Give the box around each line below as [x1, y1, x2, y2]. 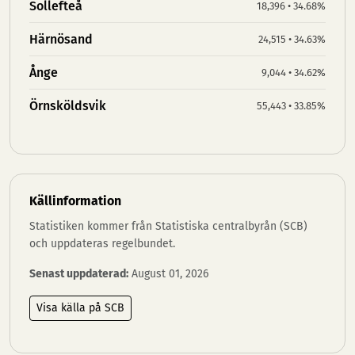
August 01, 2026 [128, 267, 208, 281]
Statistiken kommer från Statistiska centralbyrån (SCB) [29, 219, 307, 233]
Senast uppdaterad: [29, 267, 128, 281]
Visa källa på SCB [36, 301, 124, 315]
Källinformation [29, 193, 121, 208]
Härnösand [29, 32, 93, 47]
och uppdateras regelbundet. [29, 237, 175, 250]
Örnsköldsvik [29, 98, 106, 113]
